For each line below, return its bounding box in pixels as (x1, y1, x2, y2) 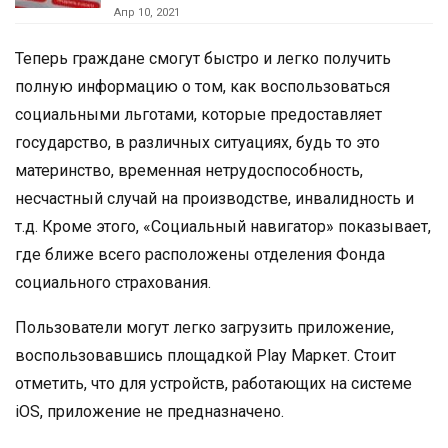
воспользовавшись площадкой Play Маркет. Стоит (15, 345, 396, 365)
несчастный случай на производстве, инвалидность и (15, 188, 414, 208)
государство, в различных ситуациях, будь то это (15, 132, 380, 152)
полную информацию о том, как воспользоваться (15, 76, 390, 96)
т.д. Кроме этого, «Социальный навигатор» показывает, (15, 216, 431, 236)
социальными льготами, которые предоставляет (15, 104, 382, 124)
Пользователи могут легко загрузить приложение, (15, 317, 394, 337)
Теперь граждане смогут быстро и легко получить (15, 48, 391, 68)
